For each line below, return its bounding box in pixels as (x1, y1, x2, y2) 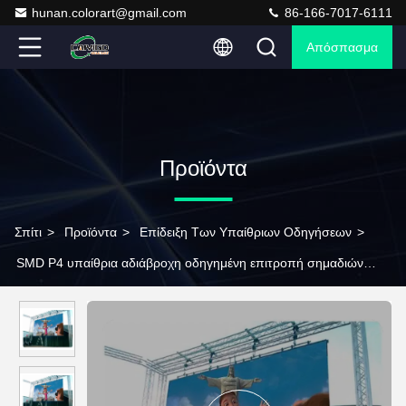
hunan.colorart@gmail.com (32, 5, 187, 20)
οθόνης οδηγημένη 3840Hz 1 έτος (14, 286, 208, 301)
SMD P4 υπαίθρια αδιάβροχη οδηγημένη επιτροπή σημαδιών (16, 256, 363, 270)
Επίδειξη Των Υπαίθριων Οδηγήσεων (140, 225, 352, 239)
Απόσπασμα (306, 40, 378, 54)
